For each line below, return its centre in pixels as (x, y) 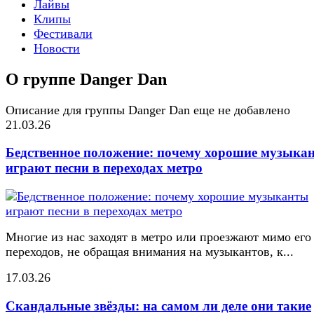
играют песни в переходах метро (104, 168)
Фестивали (63, 33)
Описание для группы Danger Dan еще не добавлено (148, 110)
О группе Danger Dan (86, 79)
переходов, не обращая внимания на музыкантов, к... (150, 252)
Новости (57, 48)
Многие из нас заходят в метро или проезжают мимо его (158, 237)
